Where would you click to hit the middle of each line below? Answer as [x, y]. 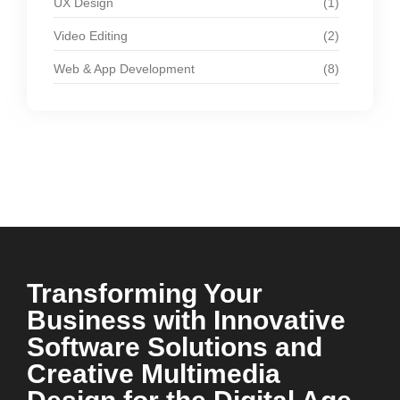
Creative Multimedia [154, 374]
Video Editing [91, 36]
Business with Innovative [186, 320]
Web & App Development [124, 69]
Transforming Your [145, 293]
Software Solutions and [175, 347]
